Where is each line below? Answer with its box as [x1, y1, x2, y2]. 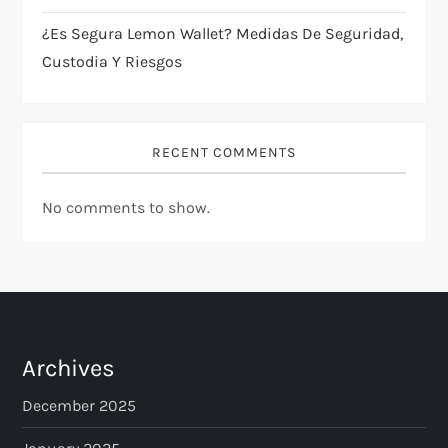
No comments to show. [42, 197, 211, 217]
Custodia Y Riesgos [42, 51, 183, 71]
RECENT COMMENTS [152, 143, 296, 161]
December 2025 [22, 395, 137, 415]
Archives [22, 353, 116, 382]
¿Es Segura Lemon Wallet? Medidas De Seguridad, [42, 23, 404, 43]
